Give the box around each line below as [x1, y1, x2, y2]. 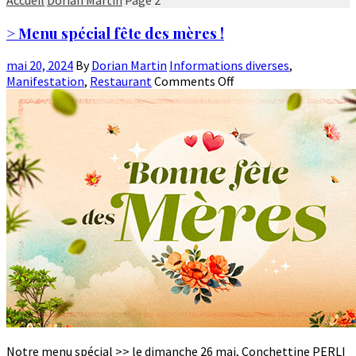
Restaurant [90, 73, 152, 90]
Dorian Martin [91, 57, 167, 74]
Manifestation [6, 73, 84, 90]
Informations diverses [169, 57, 289, 74]
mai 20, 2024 [6, 57, 73, 74]
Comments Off [154, 73, 234, 90]
